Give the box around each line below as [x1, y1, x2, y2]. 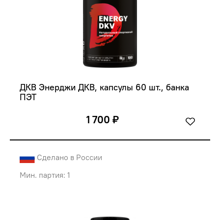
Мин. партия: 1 [20, 170, 70, 180]
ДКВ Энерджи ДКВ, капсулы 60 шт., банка [20, 82, 192, 93]
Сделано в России [37, 152, 102, 162]
